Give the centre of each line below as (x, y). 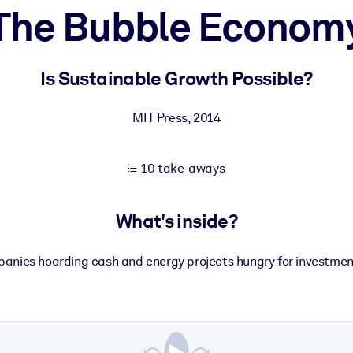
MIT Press (160, 118)
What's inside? (176, 221)
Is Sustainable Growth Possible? (176, 78)
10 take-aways (183, 168)
